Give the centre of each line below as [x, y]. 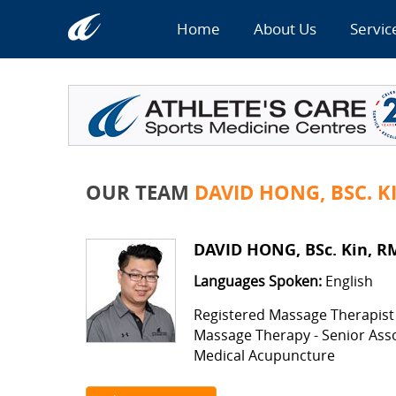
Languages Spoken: [257, 281]
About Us [285, 29]
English [347, 281]
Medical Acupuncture [264, 355]
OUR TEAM [140, 192]
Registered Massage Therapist [293, 315]
